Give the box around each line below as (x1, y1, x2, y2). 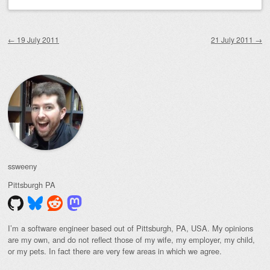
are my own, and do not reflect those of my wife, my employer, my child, (8, 233, 255, 245)
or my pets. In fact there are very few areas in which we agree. (8, 245, 222, 257)
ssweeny (8, 160, 37, 172)
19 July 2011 (15, 34, 59, 45)
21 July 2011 (211, 34, 255, 45)
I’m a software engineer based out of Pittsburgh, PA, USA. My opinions (8, 222, 253, 234)
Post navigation (8, 22, 90, 40)
